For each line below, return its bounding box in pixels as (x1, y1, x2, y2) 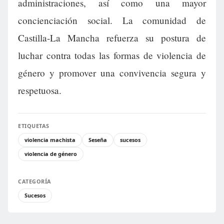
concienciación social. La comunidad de (18, 14, 206, 27)
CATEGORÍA (18, 177, 51, 185)
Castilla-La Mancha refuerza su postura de (18, 31, 206, 44)
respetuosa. (18, 84, 61, 97)
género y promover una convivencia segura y (18, 66, 206, 79)
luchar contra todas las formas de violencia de (18, 49, 206, 62)
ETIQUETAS (18, 122, 49, 130)
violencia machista (24, 136, 75, 144)
